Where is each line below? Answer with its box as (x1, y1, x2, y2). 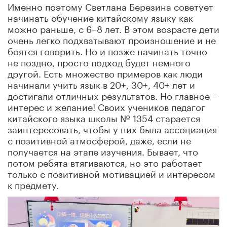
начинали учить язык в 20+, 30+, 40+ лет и (8, 76, 195, 91)
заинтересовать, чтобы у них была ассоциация (8, 121, 217, 135)
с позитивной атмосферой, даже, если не (8, 132, 191, 146)
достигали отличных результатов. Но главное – (8, 87, 217, 102)
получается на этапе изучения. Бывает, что (8, 143, 198, 158)
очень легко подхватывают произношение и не (8, 31, 216, 46)
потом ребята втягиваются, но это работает (8, 154, 202, 169)
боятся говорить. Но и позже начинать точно (8, 43, 207, 57)
